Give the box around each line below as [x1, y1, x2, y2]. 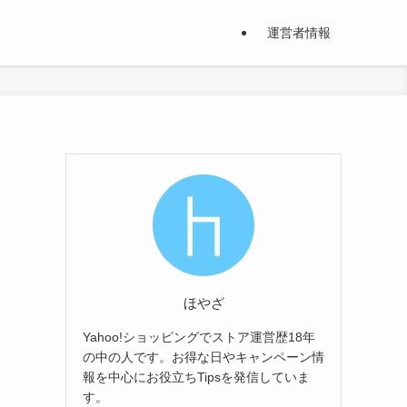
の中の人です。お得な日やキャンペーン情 [83, 349, 324, 364]
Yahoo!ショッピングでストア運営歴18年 [83, 329, 315, 344]
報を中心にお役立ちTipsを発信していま [83, 369, 310, 384]
